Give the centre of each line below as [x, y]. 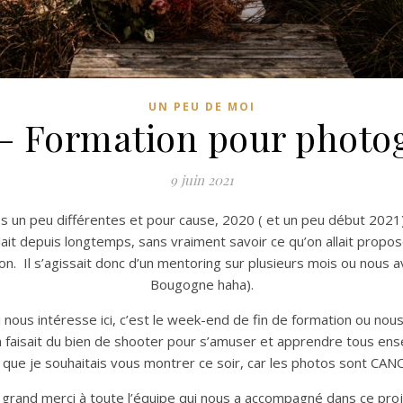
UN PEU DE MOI [201, 106]
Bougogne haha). [201, 284]
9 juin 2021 [201, 179]
